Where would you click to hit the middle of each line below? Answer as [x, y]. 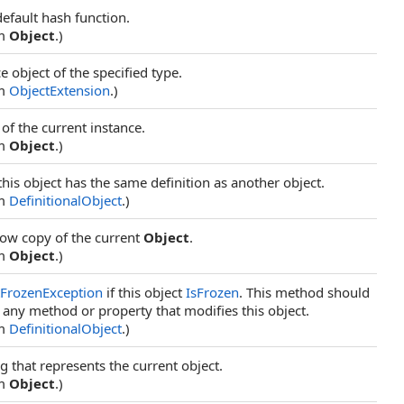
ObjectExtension [60, 90]
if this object [144, 292]
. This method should [304, 292]
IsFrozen [212, 292]
